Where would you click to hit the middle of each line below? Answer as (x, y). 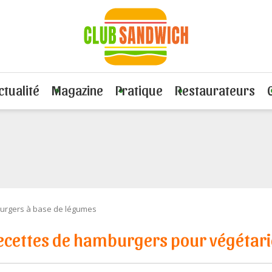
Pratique (139, 90)
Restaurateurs (215, 90)
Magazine (77, 90)
